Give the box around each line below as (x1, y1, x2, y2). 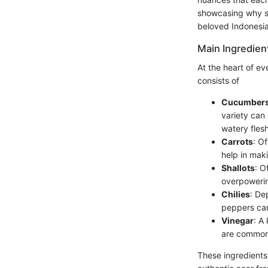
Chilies (221, 189, 250, 200)
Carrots (221, 136, 253, 147)
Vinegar (221, 215, 254, 226)
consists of (197, 75, 239, 86)
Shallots (221, 163, 255, 173)
